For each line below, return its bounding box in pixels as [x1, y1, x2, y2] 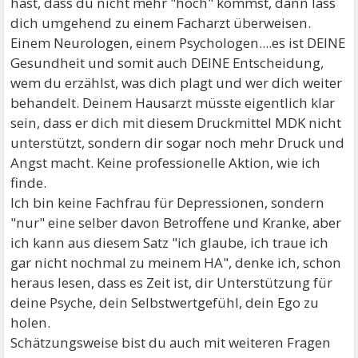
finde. [10, 173, 47, 192]
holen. [10, 312, 51, 332]
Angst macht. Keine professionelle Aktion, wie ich [10, 153, 321, 172]
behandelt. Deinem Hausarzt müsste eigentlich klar [10, 93, 336, 112]
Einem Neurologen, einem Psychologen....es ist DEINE [10, 33, 346, 52]
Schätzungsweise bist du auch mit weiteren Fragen [10, 332, 332, 352]
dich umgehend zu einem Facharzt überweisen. [10, 13, 312, 32]
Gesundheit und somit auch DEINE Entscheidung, [10, 53, 324, 72]
